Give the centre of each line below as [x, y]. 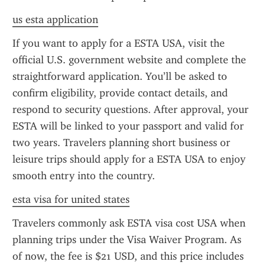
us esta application [55, 20]
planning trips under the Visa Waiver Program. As [127, 240]
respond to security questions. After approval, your [130, 109]
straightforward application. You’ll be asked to [120, 76]
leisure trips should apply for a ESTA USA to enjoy [129, 159]
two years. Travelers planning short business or [121, 143]
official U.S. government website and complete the [129, 60]
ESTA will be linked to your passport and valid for [128, 126]
